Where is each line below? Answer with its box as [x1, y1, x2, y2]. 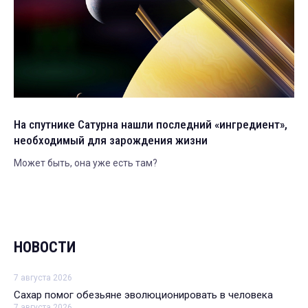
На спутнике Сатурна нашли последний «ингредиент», [14, 118, 287, 132]
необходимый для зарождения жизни [14, 133, 208, 148]
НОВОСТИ [14, 239, 76, 256]
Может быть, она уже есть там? [14, 157, 157, 169]
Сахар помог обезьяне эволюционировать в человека [14, 289, 273, 302]
